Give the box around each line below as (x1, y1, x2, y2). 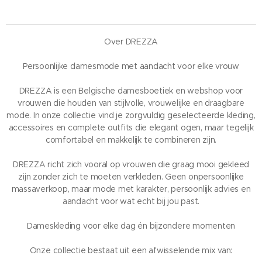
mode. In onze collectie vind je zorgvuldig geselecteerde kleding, (6, 110, 256, 121)
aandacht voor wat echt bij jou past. (62, 196, 200, 207)
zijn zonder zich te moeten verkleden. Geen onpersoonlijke (18, 171, 244, 182)
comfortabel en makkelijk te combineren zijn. (45, 135, 217, 146)
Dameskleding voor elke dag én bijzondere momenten (26, 220, 236, 232)
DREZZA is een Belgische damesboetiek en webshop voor (19, 85, 243, 96)
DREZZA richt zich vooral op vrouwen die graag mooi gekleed (12, 159, 250, 170)
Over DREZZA (104, 36, 158, 47)
